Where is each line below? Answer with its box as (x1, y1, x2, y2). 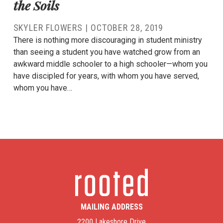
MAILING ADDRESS (80, 202, 143, 212)
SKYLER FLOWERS (13, 22, 83, 33)
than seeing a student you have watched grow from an (13, 47, 200, 57)
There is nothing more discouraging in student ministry (13, 35, 202, 45)
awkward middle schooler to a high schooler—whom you (13, 59, 208, 69)
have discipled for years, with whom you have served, (13, 71, 199, 81)
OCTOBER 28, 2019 (90, 22, 164, 33)
